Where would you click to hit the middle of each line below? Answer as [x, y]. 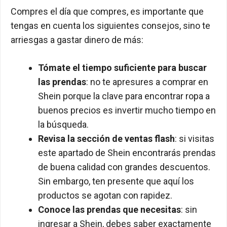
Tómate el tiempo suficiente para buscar [122, 68]
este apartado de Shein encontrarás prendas [127, 153]
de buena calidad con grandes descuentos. [124, 167]
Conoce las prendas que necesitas [109, 210]
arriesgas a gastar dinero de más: [77, 40]
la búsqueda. [63, 124]
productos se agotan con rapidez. [105, 195]
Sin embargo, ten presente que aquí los [116, 181]
